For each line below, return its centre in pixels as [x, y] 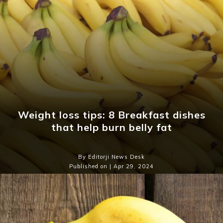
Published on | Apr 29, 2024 [111, 167]
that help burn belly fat [111, 127]
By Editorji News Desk [111, 157]
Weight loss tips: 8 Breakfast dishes [111, 115]
